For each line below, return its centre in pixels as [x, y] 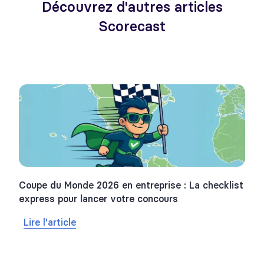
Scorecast [132, 27]
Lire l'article [50, 222]
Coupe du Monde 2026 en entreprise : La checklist [131, 185]
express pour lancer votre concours [98, 199]
